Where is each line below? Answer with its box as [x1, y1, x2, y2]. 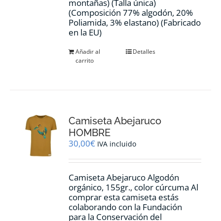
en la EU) [69, 26, 102, 38]
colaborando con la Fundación [69, 201, 183, 213]
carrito [75, 56, 94, 65]
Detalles [133, 47, 156, 56]
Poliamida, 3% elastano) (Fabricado [69, 16, 201, 28]
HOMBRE [69, 126, 111, 139]
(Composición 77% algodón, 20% [69, 6, 193, 18]
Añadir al [75, 47, 101, 56]
